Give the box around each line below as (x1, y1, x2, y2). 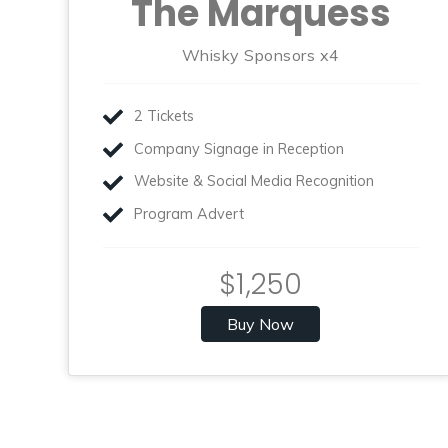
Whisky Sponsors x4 (181, 45, 340, 66)
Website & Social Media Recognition (133, 172, 374, 191)
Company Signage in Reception (133, 139, 344, 158)
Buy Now (227, 313, 295, 334)
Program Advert (133, 204, 244, 223)
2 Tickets (133, 107, 194, 125)
